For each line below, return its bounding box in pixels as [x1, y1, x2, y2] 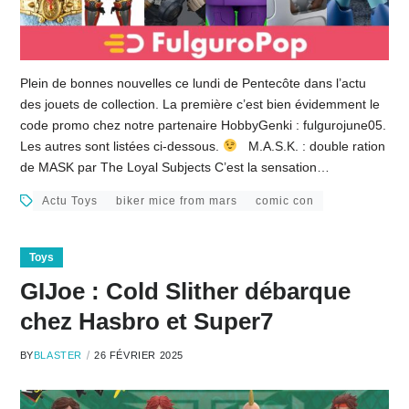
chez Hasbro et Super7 [19, 307, 273, 335]
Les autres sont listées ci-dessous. [19, 138, 223, 153]
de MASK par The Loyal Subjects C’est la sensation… [19, 159, 330, 174]
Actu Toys [41, 194, 98, 207]
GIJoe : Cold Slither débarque [19, 277, 351, 305]
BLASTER [33, 349, 82, 361]
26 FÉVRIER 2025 [94, 349, 184, 361]
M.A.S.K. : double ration [236, 138, 385, 153]
